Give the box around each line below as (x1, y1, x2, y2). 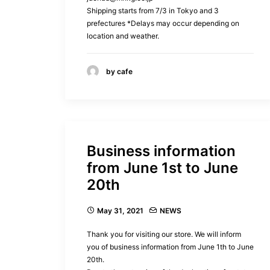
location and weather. (87, 31, 159, 40)
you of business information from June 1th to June (87, 242, 254, 251)
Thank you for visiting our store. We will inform (87, 230, 241, 239)
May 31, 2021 (97, 206, 143, 215)
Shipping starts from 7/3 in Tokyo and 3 (87, 5, 219, 15)
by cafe (106, 66, 133, 76)
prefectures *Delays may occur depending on (87, 18, 239, 28)
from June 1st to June (87, 159, 238, 177)
